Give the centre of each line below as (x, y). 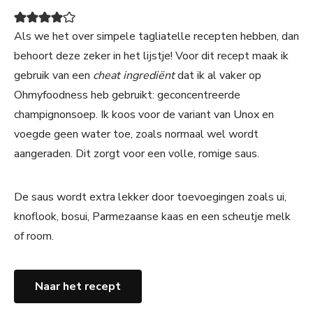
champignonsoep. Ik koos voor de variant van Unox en (144, 115)
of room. (34, 236)
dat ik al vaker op (219, 76)
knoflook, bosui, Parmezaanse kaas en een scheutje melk (152, 217)
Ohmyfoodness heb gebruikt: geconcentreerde (127, 95)
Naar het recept (78, 287)
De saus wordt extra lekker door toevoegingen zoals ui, (150, 197)
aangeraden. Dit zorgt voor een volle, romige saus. (137, 154)
